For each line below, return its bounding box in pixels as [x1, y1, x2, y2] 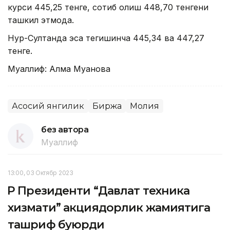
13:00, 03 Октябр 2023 [8, 169, 73, 177]
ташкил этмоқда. [8, 15, 74, 26]
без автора [41, 125, 89, 135]
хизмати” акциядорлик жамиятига [8, 201, 210, 215]
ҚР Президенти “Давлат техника [8, 184, 190, 198]
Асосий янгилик [12, 101, 84, 111]
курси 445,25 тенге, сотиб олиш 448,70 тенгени [8, 2, 208, 13]
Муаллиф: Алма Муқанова [8, 64, 110, 74]
